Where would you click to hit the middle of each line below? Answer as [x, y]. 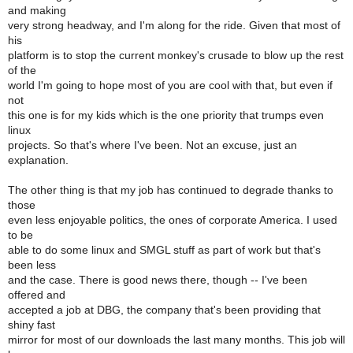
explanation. [38, 160]
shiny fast [32, 325]
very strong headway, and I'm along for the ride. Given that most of [174, 25]
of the [22, 70]
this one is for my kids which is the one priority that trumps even [166, 115]
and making [37, 10]
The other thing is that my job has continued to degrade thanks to [171, 190]
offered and [37, 295]
